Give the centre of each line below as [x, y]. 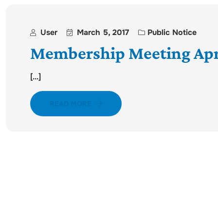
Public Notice [172, 32]
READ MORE [71, 104]
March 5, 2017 [103, 32]
